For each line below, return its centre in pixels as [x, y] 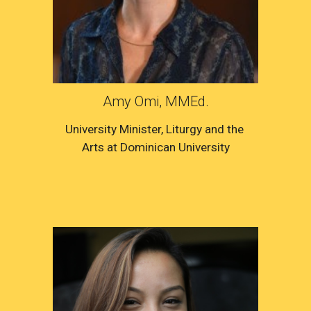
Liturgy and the [204, 129]
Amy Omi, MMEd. [155, 101]
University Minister [113, 129]
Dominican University [175, 147]
